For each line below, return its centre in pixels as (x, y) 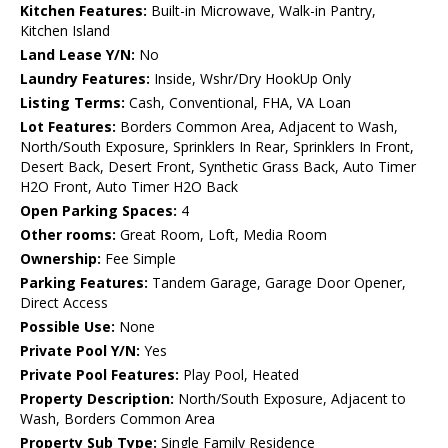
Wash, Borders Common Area (117, 419)
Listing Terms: (72, 103)
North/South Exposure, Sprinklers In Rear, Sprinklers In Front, (217, 147)
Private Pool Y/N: (80, 351)
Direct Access (64, 303)
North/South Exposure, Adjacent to (290, 399)
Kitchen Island (65, 31)
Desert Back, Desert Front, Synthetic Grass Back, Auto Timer (218, 167)
